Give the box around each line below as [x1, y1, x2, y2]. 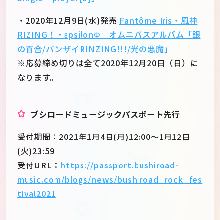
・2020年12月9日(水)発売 [17, 14, 119, 27]
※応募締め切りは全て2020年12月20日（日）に [17, 57, 198, 69]
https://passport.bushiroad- [60, 159, 179, 171]
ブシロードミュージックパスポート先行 [30, 108, 180, 120]
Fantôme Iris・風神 [119, 14, 198, 27]
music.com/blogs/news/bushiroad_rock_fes [17, 173, 203, 186]
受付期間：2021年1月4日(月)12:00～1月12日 [17, 131, 191, 143]
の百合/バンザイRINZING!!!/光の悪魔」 [17, 43, 172, 55]
